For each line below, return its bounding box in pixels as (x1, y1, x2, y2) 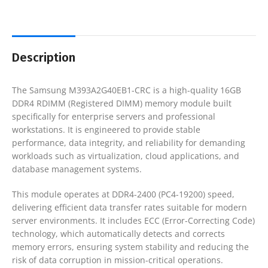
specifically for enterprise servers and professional (12, 110, 215, 122)
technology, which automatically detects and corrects (12, 227, 225, 239)
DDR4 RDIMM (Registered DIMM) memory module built (12, 97, 232, 109)
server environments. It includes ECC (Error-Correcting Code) (12, 214, 255, 226)
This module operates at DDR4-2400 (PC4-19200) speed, (12, 188, 234, 200)
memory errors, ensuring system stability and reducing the (12, 240, 249, 252)
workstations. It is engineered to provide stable (12, 123, 200, 135)
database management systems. (12, 163, 142, 175)
